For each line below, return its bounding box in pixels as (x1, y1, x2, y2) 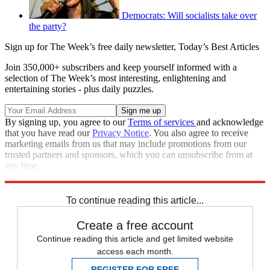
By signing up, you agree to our (5, 116, 128, 127)
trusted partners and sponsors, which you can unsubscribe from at (5, 149, 253, 160)
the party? (29, 20, 66, 31)
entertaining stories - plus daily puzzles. (5, 83, 154, 94)
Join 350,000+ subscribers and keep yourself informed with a (5, 61, 237, 72)
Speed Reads (5, 181, 54, 192)
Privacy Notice (92, 127, 149, 138)
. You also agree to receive (149, 127, 248, 138)
